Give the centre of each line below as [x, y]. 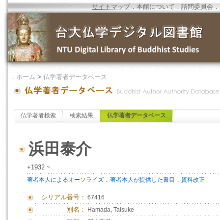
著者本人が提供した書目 [142, 180]
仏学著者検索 [38, 115]
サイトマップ [111, 7]
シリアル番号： [64, 197]
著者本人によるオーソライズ [65, 180]
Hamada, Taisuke [111, 210]
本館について [156, 7]
